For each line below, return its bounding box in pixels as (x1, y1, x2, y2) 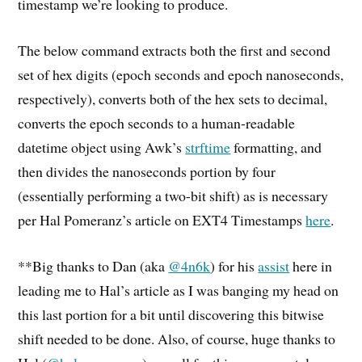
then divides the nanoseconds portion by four (18, 162, 276, 182)
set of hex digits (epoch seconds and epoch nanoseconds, (18, 65, 344, 85)
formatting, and (230, 137, 322, 158)
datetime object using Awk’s (18, 137, 186, 158)
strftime (185, 137, 231, 158)
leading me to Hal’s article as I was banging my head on (18, 280, 339, 300)
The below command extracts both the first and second (18, 40, 331, 61)
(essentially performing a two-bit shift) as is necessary (18, 186, 329, 206)
